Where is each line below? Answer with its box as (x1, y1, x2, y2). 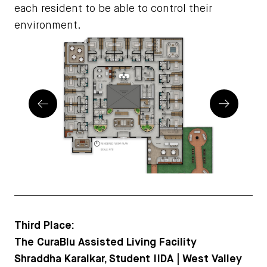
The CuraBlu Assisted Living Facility (14, 237, 197, 248)
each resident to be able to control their (14, 4, 212, 15)
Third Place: (14, 220, 74, 231)
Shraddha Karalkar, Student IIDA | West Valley (14, 253, 242, 265)
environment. (14, 20, 81, 32)
